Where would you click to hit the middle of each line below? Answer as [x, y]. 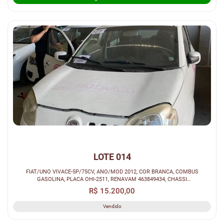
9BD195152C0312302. [112, 187]
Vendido [112, 206]
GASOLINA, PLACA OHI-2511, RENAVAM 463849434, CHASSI [112, 179]
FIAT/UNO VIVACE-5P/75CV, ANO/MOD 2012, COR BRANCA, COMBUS [112, 172]
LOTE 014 [112, 157]
